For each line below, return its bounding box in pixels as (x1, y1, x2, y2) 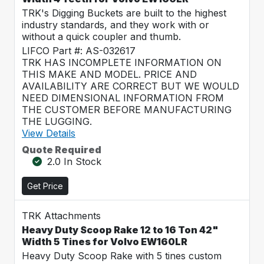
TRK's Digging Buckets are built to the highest (22, 7, 226, 19)
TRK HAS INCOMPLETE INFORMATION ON (22, 57, 222, 68)
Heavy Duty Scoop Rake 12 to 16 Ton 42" (22, 224, 219, 236)
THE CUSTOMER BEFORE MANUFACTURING (22, 104, 232, 115)
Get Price (27, 181, 63, 191)
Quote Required (22, 144, 101, 156)
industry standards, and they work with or (22, 19, 209, 31)
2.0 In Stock (47, 156, 101, 167)
